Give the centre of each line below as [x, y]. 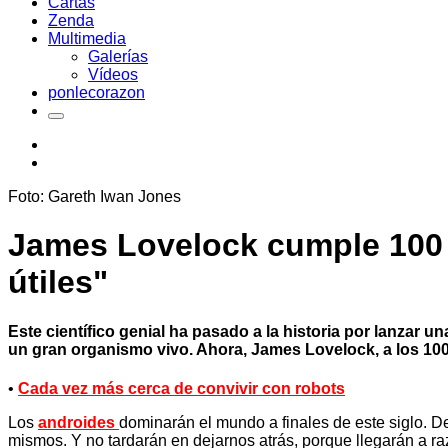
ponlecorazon [96, 92]
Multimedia [87, 38]
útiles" [58, 282]
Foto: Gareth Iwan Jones [94, 196]
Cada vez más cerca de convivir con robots [181, 389]
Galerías [118, 56]
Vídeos [113, 74]
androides [76, 423]
